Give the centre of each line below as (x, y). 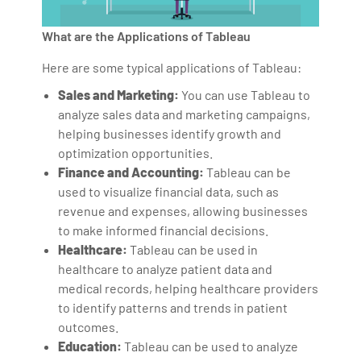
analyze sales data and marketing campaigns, (185, 114)
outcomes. (89, 327)
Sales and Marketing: (119, 95)
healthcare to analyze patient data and (166, 269)
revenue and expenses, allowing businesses (183, 211)
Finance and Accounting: (131, 172)
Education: (90, 346)
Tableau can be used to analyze (210, 346)
